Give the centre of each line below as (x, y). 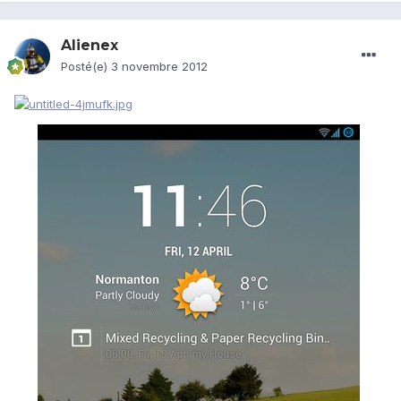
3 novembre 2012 (159, 67)
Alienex (90, 46)
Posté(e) (86, 67)
